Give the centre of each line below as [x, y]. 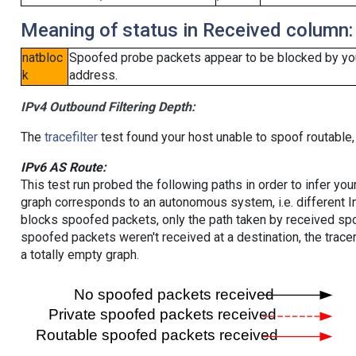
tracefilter [71, 137]
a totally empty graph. [79, 255]
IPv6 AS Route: [63, 168]
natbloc [42, 58]
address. [93, 75]
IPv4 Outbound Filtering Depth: [108, 107]
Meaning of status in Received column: [186, 31]
